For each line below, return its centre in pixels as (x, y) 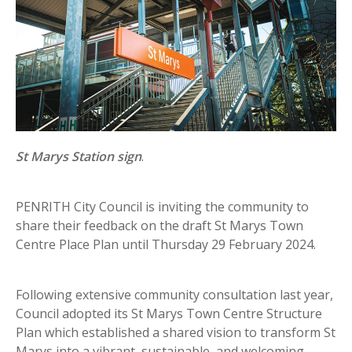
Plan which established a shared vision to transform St (176, 333)
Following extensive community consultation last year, (174, 295)
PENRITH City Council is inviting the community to (162, 207)
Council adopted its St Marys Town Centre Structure (169, 314)
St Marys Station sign (79, 157)
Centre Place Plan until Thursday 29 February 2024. (166, 245)
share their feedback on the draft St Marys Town (159, 226)
